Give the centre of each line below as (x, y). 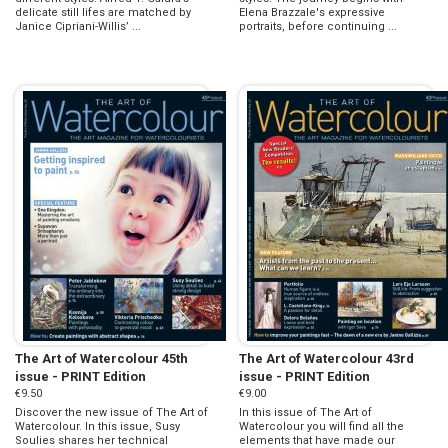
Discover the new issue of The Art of (111, 413)
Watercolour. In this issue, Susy (97, 427)
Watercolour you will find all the (321, 427)
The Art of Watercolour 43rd (326, 359)
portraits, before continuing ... (318, 26)
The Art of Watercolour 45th (101, 359)
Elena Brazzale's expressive (312, 12)
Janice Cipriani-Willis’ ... (78, 26)
